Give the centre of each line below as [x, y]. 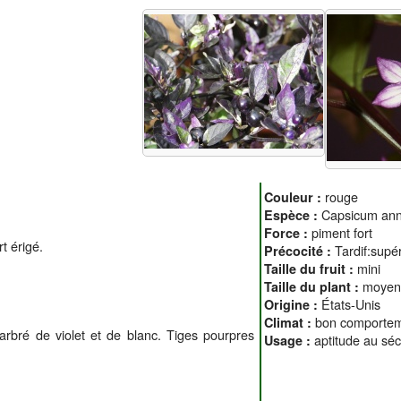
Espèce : [293, 214]
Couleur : [294, 196]
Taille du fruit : [311, 268]
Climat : [290, 322]
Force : [288, 232]
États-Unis [351, 303]
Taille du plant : [313, 286]
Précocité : [299, 250]
